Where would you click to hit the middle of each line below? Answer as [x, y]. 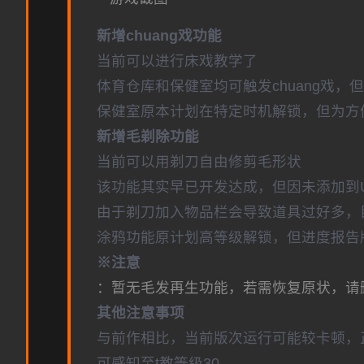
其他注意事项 [141, 313]
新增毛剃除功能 [148, 136]
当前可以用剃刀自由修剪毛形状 [199, 162]
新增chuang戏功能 [159, 36]
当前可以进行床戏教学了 [177, 61]
